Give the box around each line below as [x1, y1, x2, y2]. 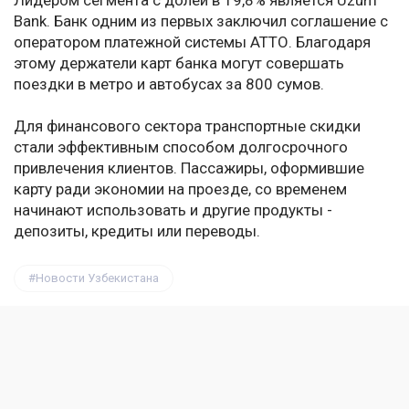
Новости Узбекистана [36, 271, 159, 286]
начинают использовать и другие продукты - [14, 201, 332, 220]
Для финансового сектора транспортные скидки [14, 117, 361, 136]
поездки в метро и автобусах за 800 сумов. [14, 75, 324, 94]
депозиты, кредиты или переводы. [14, 222, 260, 241]
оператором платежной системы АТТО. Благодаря [14, 33, 371, 52]
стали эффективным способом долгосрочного [14, 138, 348, 157]
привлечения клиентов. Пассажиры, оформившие [14, 159, 364, 178]
